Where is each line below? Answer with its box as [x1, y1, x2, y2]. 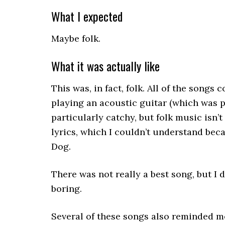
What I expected [51, 7, 123, 25]
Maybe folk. [51, 33, 100, 44]
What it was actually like [51, 57, 160, 75]
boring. [51, 183, 82, 194]
